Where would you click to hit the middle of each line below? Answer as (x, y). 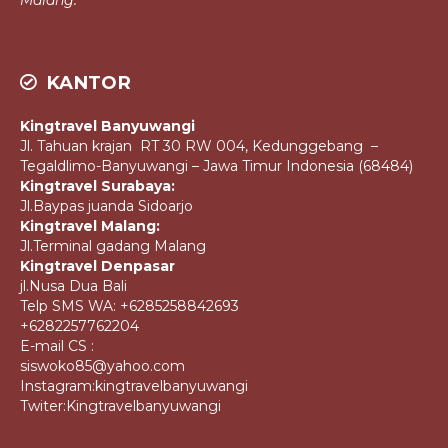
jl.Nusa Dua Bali (73, 286)
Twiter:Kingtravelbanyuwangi (120, 406)
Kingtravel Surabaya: (97, 186)
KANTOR (86, 83)
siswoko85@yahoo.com (102, 366)
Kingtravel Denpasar (97, 266)
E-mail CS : (57, 346)
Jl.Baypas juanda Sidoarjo (106, 206)
